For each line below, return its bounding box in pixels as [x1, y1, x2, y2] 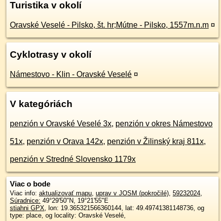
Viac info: [10, 189, 39, 197]
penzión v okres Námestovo [115, 119, 213, 128]
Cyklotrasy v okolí [10, 49, 91, 60]
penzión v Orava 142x [27, 137, 103, 146]
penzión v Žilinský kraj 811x [107, 137, 204, 146]
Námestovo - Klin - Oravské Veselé [10, 70, 132, 78]
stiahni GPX [10, 204, 44, 212]
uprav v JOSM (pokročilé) [96, 189, 169, 197]
